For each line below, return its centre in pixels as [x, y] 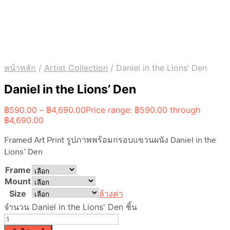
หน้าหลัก [20, 68]
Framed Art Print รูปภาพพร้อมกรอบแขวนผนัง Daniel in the [110, 140]
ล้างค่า [111, 194]
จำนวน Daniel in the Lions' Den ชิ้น [71, 207]
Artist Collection [76, 68]
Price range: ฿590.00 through [143, 110]
